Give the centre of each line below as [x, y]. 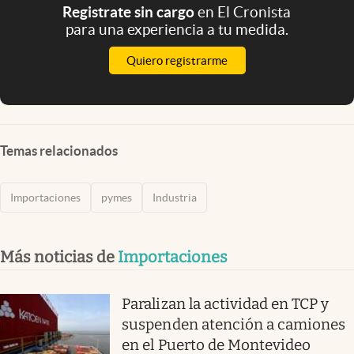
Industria [175, 197]
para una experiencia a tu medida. [177, 29]
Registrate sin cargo [130, 11]
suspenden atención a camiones [234, 324]
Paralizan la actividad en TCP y [226, 303]
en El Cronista [245, 11]
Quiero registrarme [177, 60]
